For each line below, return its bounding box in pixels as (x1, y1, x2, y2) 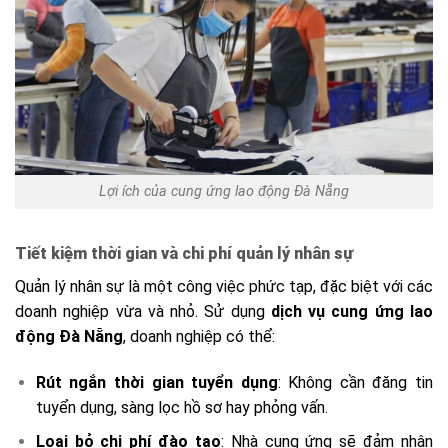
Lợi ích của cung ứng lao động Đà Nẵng (99, 183, 349, 201)
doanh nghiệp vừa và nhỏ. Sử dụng (15, 302, 271, 322)
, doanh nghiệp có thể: (123, 327, 275, 347)
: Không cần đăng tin (277, 372, 433, 392)
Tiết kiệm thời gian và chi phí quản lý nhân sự (15, 244, 353, 264)
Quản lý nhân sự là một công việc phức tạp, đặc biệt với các (15, 277, 433, 297)
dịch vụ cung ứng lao (270, 302, 434, 322)
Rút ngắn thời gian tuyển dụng (35, 372, 278, 392)
